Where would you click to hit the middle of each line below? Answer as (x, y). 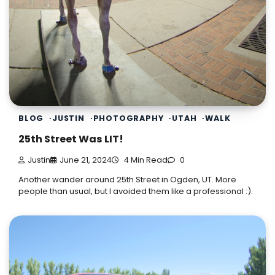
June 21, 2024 (86, 160)
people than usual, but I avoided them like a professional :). (136, 192)
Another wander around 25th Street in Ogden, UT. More (127, 180)
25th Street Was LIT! (71, 139)
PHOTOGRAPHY (128, 118)
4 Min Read (145, 160)
